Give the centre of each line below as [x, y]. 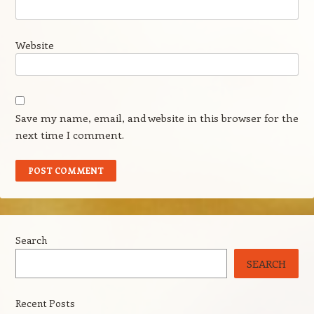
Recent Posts [45, 303]
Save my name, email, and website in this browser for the [157, 118]
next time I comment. [69, 135]
